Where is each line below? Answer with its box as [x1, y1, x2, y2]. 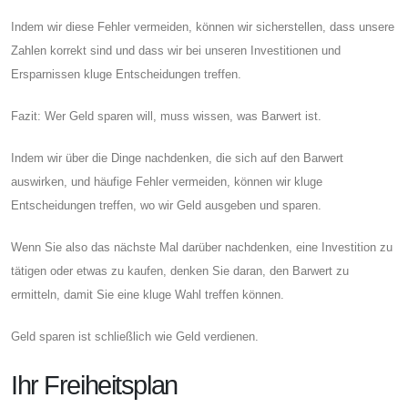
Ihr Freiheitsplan [11, 370, 178, 400]
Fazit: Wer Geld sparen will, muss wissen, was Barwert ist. [11, 108, 321, 123]
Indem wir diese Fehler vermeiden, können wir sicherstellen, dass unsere [11, 19, 394, 34]
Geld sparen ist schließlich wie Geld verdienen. [11, 329, 259, 343]
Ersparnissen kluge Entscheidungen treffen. [11, 66, 241, 81]
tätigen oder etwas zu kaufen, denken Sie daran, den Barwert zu [11, 263, 349, 278]
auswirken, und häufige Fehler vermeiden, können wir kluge [11, 174, 322, 189]
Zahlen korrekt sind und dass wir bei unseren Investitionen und [11, 43, 341, 57]
